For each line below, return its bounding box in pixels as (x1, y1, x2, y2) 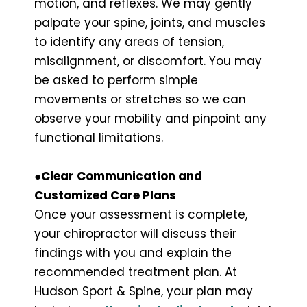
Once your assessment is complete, (34, 206, 247, 223)
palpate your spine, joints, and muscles (34, 14, 265, 31)
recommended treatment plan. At (34, 263, 237, 280)
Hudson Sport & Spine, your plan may (34, 282, 253, 299)
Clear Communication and (41, 167, 202, 184)
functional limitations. (34, 129, 163, 146)
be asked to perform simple (34, 71, 198, 88)
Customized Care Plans (34, 186, 176, 204)
